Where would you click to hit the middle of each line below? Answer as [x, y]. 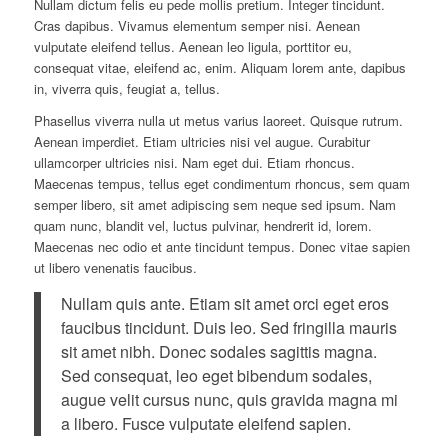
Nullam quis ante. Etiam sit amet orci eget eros [224, 303]
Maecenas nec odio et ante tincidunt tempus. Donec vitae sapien [221, 247]
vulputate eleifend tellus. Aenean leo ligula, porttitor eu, [192, 47]
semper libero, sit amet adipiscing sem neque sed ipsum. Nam [214, 205]
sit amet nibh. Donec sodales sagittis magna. [218, 351]
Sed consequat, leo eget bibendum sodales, [216, 375]
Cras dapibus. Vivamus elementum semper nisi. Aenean [196, 26]
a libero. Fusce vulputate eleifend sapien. [205, 423]
